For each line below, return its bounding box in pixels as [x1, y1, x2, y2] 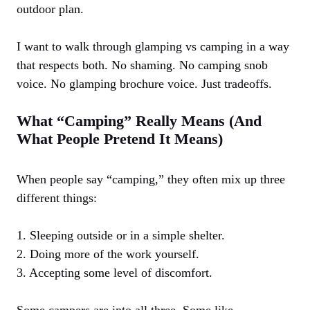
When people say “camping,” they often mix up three [17, 172, 285, 187]
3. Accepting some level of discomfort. [17, 266, 212, 280]
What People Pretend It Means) [17, 130, 223, 148]
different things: [17, 191, 97, 206]
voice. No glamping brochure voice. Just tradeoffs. [17, 77, 272, 91]
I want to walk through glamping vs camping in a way [17, 39, 289, 54]
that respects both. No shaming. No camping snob [17, 58, 268, 73]
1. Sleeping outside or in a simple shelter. [17, 228, 225, 243]
